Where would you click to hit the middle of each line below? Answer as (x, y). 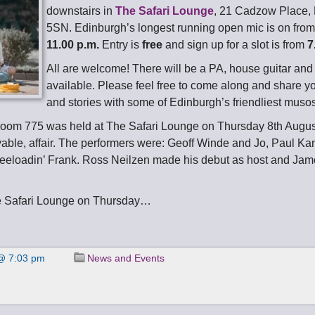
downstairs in (81, 11)
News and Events (126, 258)
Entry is (121, 45)
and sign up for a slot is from (235, 45)
